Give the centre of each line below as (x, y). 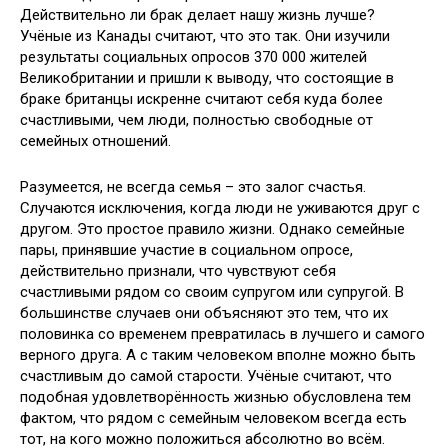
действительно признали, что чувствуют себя (178, 271)
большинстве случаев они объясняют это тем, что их (204, 313)
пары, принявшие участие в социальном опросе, (186, 250)
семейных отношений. (95, 141)
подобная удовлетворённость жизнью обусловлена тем (215, 397)
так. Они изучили (332, 36)
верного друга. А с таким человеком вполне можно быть (218, 355)
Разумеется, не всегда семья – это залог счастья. (193, 187)
